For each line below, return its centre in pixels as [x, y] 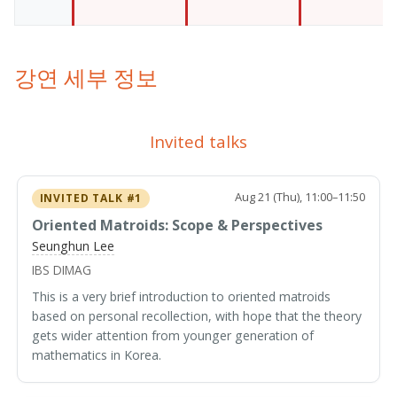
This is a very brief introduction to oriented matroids [182, 297]
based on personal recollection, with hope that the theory [197, 316]
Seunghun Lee [74, 246]
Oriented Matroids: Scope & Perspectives [178, 225]
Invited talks [198, 141]
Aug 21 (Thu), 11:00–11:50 [300, 197]
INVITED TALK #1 [91, 198]
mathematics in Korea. [97, 355]
